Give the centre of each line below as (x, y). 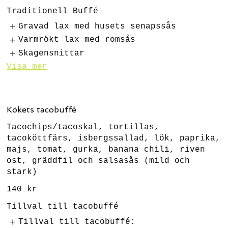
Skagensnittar (51, 53)
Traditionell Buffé (53, 11)
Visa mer (27, 67)
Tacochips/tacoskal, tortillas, (83, 127)
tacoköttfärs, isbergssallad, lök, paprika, (114, 138)
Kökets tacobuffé (42, 109)
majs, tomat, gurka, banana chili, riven (106, 149)
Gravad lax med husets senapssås (97, 26)
